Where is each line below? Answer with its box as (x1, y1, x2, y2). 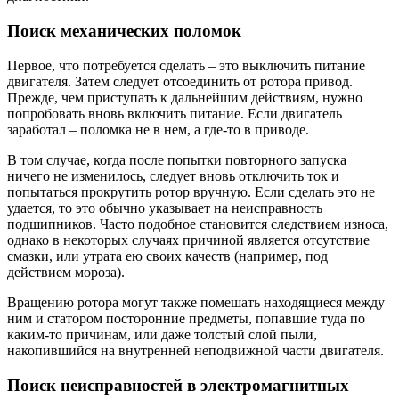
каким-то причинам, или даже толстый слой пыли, (7, 326, 317, 342)
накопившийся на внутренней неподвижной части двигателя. (7, 342, 384, 358)
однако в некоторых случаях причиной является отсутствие (7, 232, 370, 248)
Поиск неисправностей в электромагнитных (7, 375, 349, 395)
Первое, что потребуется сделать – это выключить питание (7, 57, 365, 73)
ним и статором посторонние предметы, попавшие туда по (7, 310, 365, 326)
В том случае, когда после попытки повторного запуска (7, 151, 346, 167)
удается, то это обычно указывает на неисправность (7, 199, 322, 216)
